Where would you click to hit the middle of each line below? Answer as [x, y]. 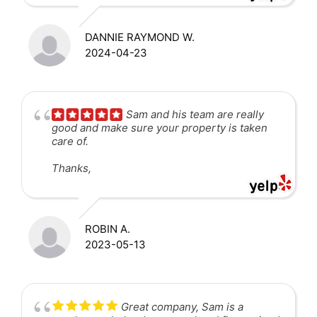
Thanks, [71, 168]
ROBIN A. [108, 229]
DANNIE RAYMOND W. [140, 37]
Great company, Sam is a [182, 306]
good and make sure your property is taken [160, 127]
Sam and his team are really [195, 114]
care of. [70, 141]
